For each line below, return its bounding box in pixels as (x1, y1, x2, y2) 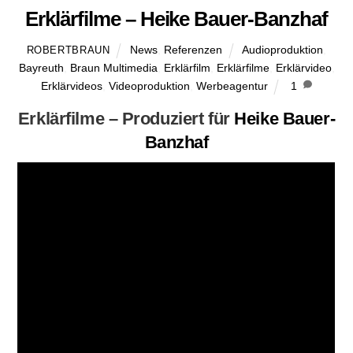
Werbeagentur (195, 80, 268, 93)
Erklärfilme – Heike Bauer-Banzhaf (24, 8, 329, 31)
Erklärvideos (40, 80, 102, 93)
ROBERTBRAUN (26, 44, 110, 57)
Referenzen (164, 43, 223, 57)
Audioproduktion (242, 43, 324, 57)
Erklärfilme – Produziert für (17, 108, 235, 128)
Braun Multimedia (69, 61, 158, 75)
